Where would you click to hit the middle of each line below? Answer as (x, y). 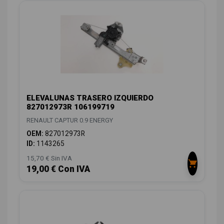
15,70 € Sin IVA (49, 158)
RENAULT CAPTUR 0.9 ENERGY (70, 120)
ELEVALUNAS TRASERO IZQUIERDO (90, 98)
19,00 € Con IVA (58, 169)
